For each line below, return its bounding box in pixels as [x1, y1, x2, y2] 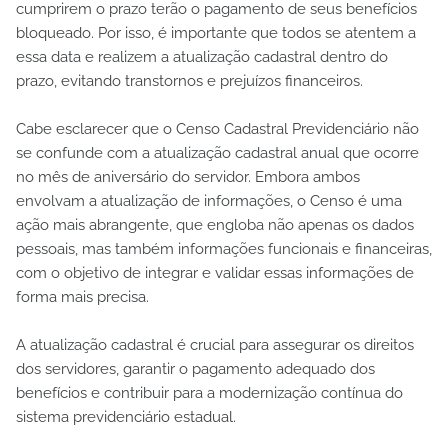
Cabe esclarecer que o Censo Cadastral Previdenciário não [16, 119, 419, 138]
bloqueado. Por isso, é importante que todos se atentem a [16, 23, 416, 42]
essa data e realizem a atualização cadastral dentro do [16, 47, 388, 66]
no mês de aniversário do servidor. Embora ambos [16, 167, 360, 186]
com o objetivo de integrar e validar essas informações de [16, 263, 414, 282]
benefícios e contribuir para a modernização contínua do [16, 383, 403, 402]
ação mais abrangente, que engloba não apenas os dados [16, 215, 414, 234]
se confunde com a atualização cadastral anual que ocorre [16, 143, 419, 162]
